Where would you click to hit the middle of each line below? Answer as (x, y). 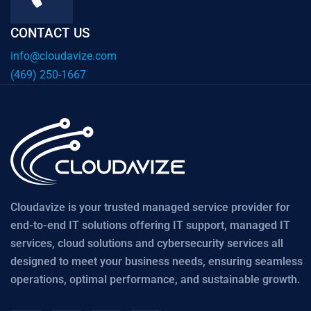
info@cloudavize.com (64, 56)
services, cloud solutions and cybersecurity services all (147, 243)
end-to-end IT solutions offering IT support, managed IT (150, 225)
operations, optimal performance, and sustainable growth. (155, 279)
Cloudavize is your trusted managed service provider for (150, 207)
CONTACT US (50, 33)
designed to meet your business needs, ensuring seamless (157, 261)
